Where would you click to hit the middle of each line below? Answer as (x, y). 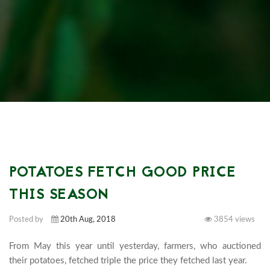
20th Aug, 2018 (88, 219)
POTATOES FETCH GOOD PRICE (123, 173)
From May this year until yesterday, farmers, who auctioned (135, 246)
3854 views (234, 219)
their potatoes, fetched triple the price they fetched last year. (128, 260)
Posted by (27, 219)
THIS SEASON (59, 195)
